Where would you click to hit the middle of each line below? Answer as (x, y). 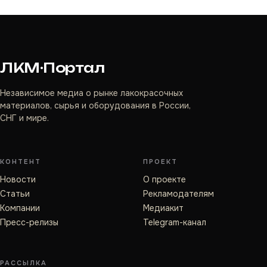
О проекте (164, 179)
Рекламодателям (178, 194)
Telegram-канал (175, 222)
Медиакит (163, 208)
